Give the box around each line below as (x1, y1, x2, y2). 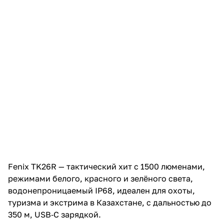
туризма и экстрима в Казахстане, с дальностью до (8, 197, 211, 207)
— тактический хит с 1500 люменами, (56, 161, 205, 171)
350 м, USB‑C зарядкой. (8, 209, 101, 219)
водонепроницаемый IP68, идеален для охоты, (8, 185, 195, 195)
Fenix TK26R (8, 161, 56, 171)
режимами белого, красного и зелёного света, (8, 173, 193, 183)
